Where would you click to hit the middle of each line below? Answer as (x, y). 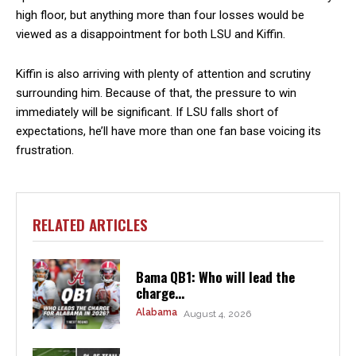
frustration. (45, 150)
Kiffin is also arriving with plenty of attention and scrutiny (163, 74)
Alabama (156, 313)
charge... (160, 293)
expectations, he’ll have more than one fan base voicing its (168, 131)
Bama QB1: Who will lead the (215, 277)
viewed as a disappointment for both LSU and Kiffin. (151, 34)
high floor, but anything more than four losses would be (160, 15)
